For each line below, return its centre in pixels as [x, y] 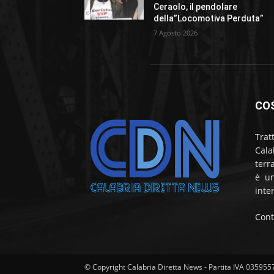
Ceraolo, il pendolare [196, 7]
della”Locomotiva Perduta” [209, 19]
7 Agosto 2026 [176, 33]
